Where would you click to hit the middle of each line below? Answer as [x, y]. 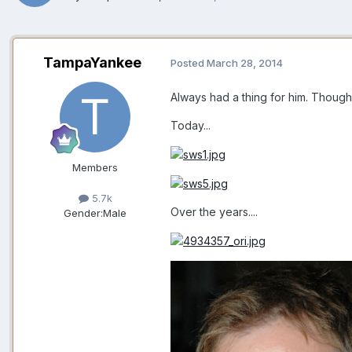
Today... [191, 125]
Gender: [83, 213]
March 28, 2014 [245, 63]
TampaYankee [92, 62]
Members [95, 167]
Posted [189, 63]
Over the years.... [214, 212]
